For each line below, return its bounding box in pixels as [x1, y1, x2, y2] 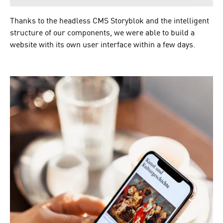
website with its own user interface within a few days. [10, 39, 195, 50]
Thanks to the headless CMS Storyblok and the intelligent [10, 15, 209, 26]
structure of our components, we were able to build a [10, 27, 195, 38]
